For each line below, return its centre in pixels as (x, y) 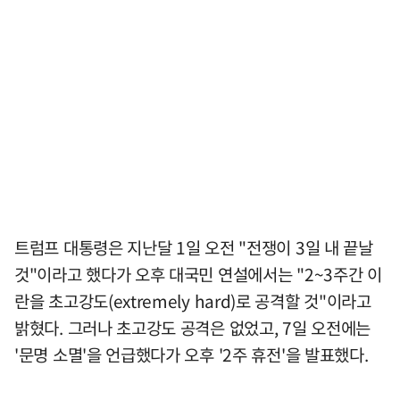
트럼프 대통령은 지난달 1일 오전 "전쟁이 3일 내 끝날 (194, 247)
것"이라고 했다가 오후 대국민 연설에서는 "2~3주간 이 (198, 274)
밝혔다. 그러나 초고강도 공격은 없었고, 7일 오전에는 (193, 327)
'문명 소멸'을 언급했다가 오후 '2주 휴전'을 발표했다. (192, 354)
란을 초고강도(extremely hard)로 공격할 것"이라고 (193, 300)
